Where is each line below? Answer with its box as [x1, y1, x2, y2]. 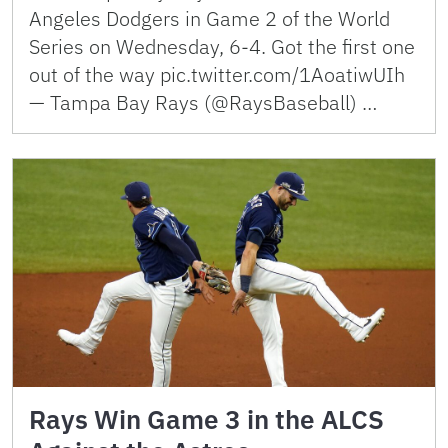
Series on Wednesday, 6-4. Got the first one [29, 33, 415, 61]
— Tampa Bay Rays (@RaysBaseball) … [29, 89, 377, 117]
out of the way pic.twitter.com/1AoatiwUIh [29, 61, 405, 89]
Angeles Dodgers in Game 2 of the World [29, 5, 390, 33]
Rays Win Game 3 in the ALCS [29, 401, 384, 436]
